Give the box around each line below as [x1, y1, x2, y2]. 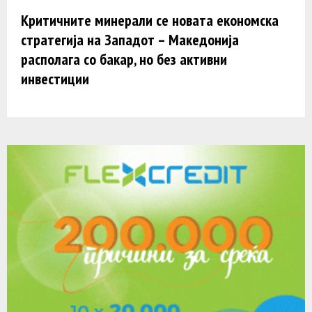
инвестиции [21, 68, 89, 88]
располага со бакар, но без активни [21, 49, 227, 69]
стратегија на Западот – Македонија [21, 29, 239, 49]
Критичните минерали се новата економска [21, 10, 279, 30]
